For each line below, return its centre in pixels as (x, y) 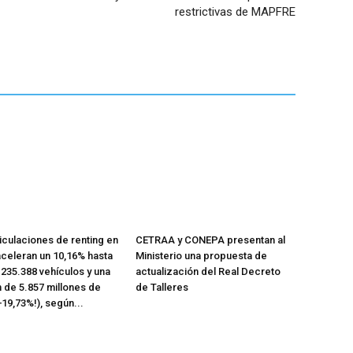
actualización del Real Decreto (208, 271)
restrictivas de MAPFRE (235, 12)
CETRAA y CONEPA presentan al (210, 240)
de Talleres (162, 287)
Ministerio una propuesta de (201, 256)
